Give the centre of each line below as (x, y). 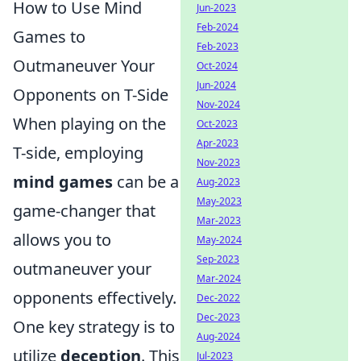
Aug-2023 (218, 182)
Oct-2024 (217, 66)
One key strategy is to (94, 327)
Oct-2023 (217, 124)
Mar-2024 (219, 278)
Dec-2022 (218, 298)
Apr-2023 (218, 143)
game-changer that (84, 211)
